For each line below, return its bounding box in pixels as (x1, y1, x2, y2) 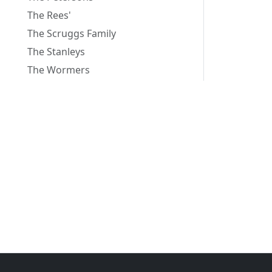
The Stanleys (27, 44, 85, 58)
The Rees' (27, 8, 71, 22)
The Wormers (27, 63, 90, 76)
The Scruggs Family (27, 26, 116, 40)
